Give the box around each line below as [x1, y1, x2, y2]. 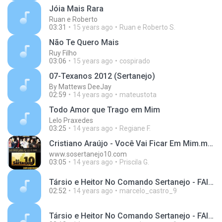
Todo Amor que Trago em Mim [49, 105, 160, 114]
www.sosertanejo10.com [49, 150, 127, 158]
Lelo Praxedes [49, 116, 93, 124]
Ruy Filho [49, 49, 77, 57]
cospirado [119, 57, 150, 65]
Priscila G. [119, 158, 149, 166]
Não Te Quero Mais [49, 38, 119, 47]
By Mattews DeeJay [49, 83, 111, 91]
